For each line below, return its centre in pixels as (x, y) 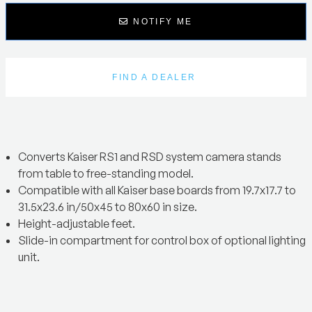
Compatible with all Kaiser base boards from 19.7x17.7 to (157, 190)
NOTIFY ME (161, 22)
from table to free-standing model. (106, 173)
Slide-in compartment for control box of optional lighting (162, 240)
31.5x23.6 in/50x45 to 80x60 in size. (108, 207)
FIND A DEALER (154, 77)
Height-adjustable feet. (77, 224)
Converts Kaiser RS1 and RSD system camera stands (150, 157)
